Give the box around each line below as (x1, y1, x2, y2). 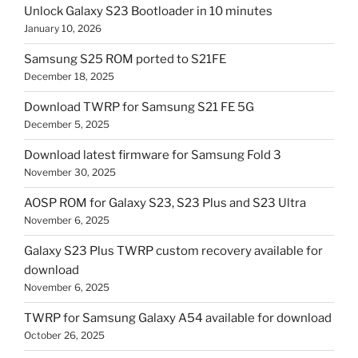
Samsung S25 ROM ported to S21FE (24, 52, 226, 67)
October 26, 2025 (24, 329, 105, 342)
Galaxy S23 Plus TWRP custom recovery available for (24, 244, 323, 259)
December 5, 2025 (24, 118, 109, 131)
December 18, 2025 (24, 70, 114, 83)
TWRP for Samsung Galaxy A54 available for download (24, 311, 332, 326)
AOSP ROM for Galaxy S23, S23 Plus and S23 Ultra (24, 196, 306, 211)
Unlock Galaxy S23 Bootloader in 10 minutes (24, 4, 272, 19)
